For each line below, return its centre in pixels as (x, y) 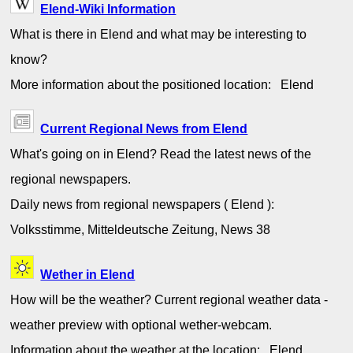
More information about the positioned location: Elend (165, 85)
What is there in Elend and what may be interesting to (159, 34)
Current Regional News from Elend (144, 129)
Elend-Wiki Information (108, 9)
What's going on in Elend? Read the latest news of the (161, 154)
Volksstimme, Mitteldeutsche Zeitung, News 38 (144, 230)
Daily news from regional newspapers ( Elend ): (146, 204)
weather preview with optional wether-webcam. (141, 324)
